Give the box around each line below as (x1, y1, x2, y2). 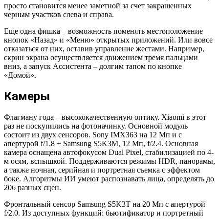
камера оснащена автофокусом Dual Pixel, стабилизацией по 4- (4, 148, 214, 156)
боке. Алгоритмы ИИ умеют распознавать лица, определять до (4, 174, 214, 183)
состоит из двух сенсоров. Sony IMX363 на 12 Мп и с (4, 130, 182, 139)
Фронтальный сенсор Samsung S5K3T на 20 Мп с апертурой (4, 199, 205, 208)
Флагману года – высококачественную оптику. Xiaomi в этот (4, 112, 206, 121)
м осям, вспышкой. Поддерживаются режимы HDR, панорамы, (4, 156, 215, 165)
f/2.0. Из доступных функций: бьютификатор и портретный (4, 208, 203, 217)
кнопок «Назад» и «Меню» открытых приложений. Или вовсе (4, 36, 213, 44)
